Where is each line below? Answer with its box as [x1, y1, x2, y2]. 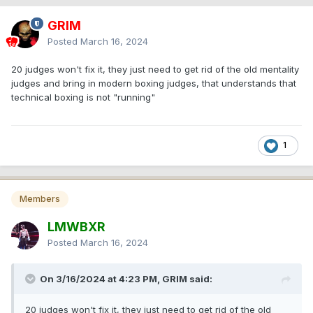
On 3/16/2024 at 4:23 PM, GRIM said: [40, 272, 212, 284]
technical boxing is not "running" [11, 91, 155, 103]
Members [20, 193, 60, 204]
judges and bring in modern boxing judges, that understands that [11, 77, 296, 89]
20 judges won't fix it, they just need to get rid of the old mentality [11, 63, 299, 75]
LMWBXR [48, 219, 105, 234]
